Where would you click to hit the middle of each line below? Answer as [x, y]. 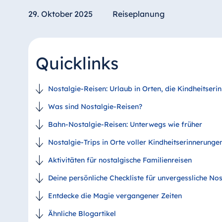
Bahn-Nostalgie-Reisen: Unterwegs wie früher [125, 124]
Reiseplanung [138, 14]
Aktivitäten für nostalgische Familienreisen [120, 160]
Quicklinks [77, 63]
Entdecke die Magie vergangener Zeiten [115, 195]
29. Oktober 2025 [60, 14]
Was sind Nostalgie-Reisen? [95, 106]
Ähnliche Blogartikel [82, 213]
